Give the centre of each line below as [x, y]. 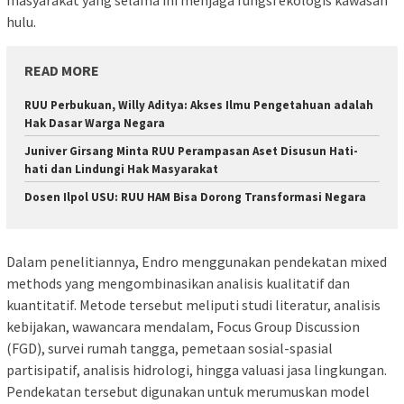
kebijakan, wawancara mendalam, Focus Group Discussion [183, 326]
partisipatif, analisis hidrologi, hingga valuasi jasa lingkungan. [197, 369]
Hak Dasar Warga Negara [95, 124]
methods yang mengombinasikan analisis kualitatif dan [178, 283]
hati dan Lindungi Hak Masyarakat [121, 170]
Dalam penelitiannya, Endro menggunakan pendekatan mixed [197, 261]
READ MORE [62, 71]
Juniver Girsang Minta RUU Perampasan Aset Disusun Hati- [191, 151]
